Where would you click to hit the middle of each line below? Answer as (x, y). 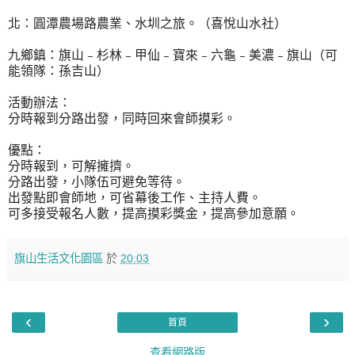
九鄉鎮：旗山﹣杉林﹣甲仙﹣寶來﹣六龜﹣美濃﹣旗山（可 (173, 55)
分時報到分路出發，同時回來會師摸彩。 (122, 118)
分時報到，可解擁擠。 (71, 166)
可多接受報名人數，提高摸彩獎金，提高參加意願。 (154, 213)
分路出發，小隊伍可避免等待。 (97, 181)
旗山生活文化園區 (59, 258)
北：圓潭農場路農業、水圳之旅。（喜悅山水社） (147, 23)
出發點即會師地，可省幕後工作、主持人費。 (135, 197)
